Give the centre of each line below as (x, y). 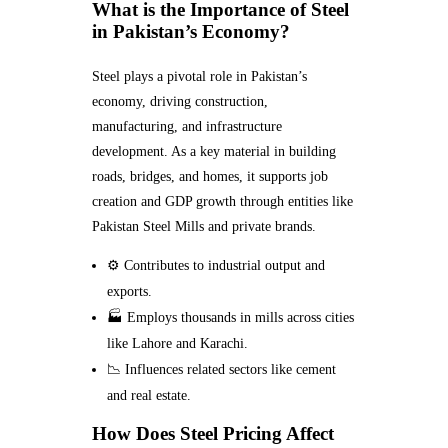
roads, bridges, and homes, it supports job (209, 177)
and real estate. (149, 396)
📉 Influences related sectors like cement (222, 370)
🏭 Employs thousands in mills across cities (231, 318)
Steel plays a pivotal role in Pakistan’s (199, 77)
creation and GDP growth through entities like (222, 202)
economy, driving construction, (179, 102)
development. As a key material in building (213, 152)
